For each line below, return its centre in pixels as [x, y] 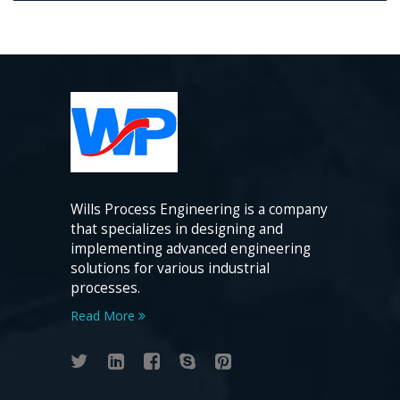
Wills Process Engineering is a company [199, 210]
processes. [105, 288]
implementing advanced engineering [191, 249]
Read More [104, 316]
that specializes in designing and [177, 229]
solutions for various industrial [170, 269]
